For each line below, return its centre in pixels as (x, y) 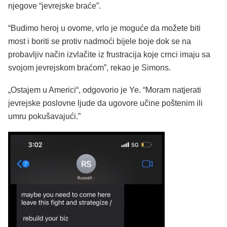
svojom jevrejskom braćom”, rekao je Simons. (89, 68)
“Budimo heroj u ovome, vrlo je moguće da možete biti (104, 28)
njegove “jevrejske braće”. (54, 6)
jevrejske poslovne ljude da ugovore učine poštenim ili (105, 103)
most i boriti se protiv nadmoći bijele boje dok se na (100, 42)
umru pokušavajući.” (44, 116)
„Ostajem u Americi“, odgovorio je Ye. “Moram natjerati (105, 90)
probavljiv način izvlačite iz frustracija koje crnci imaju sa (109, 55)
